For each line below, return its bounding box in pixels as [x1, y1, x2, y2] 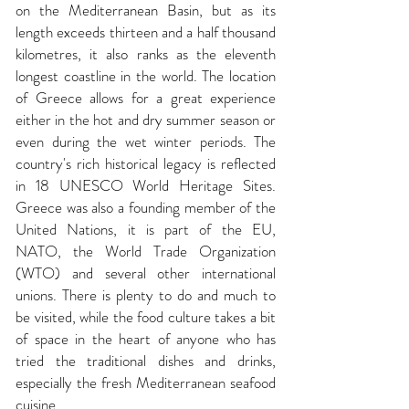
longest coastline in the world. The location [16, 65, 276, 87]
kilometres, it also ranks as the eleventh [16, 43, 276, 65]
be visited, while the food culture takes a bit [16, 306, 276, 328]
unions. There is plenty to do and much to [16, 284, 276, 306]
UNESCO [58, 174, 123, 196]
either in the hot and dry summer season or [16, 109, 276, 131]
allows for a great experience [89, 87, 276, 109]
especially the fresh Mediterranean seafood [16, 372, 276, 393]
